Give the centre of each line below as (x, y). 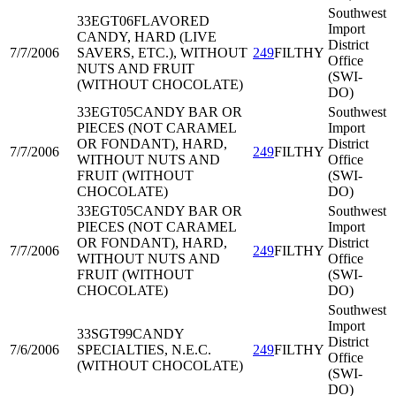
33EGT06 (105, 21)
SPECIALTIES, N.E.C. (144, 350)
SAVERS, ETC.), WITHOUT (162, 53)
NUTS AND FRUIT (136, 69)
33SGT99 (105, 334)
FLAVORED (171, 21)
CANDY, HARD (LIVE (147, 37)
